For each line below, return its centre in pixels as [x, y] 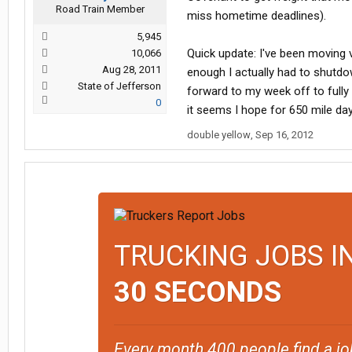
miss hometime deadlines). [257, 16]
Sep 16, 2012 [284, 135]
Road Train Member [100, 9]
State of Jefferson [119, 86]
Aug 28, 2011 [132, 70]
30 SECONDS [197, 292]
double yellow [219, 135]
